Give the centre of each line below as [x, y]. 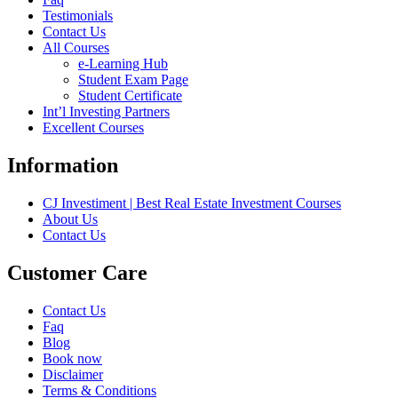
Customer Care [77, 272]
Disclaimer [73, 374]
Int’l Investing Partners [106, 112]
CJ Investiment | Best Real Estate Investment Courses [192, 203]
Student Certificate [130, 96]
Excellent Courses [93, 128]
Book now [72, 358]
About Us [70, 219]
